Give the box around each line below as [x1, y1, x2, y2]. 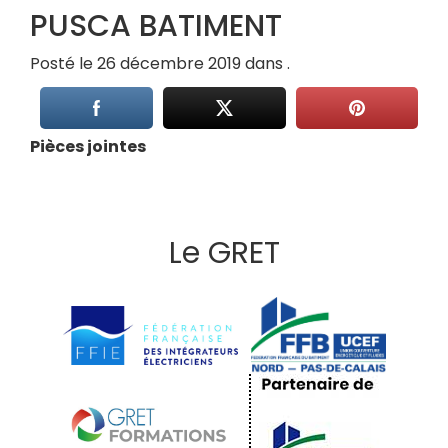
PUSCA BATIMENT [30, 4, 282, 47]
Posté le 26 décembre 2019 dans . [30, 51, 290, 75]
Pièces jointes [30, 134, 146, 158]
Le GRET [168, 232, 280, 275]
